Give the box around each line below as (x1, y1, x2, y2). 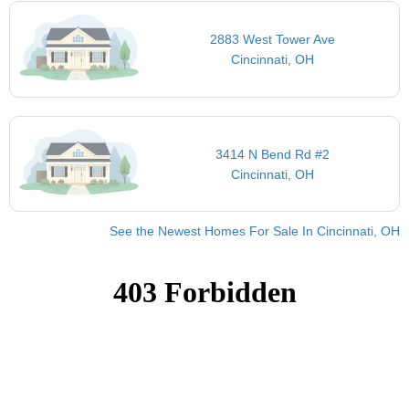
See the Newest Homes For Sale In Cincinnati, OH (110, 224, 400, 239)
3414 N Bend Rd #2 (215, 146, 330, 162)
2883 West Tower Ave (210, 32, 336, 47)
